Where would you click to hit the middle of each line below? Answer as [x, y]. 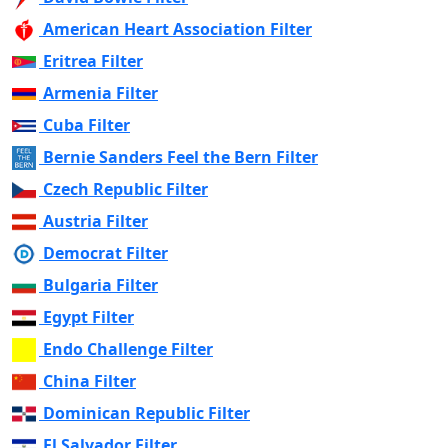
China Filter [89, 380]
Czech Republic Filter [125, 188]
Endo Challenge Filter [128, 348]
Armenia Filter [100, 92]
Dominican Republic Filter [146, 412]
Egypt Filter [88, 316]
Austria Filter [95, 220]
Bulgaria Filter [100, 284]
